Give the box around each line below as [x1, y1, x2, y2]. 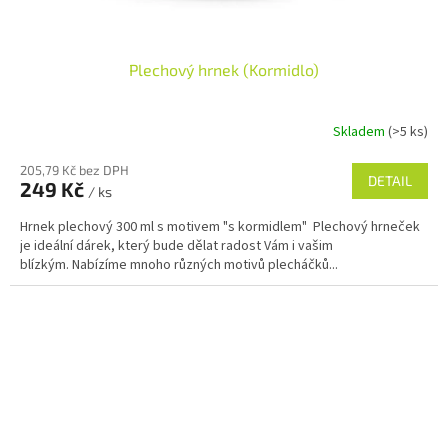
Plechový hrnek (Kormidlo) [129, 59, 319, 79]
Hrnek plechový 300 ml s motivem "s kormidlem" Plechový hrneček [20, 216, 420, 237]
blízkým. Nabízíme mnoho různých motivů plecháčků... [20, 254, 338, 275]
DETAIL [368, 171, 412, 189]
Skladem [333, 122, 388, 143]
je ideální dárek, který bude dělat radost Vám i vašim [20, 235, 333, 256]
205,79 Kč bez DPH [20, 161, 129, 178]
